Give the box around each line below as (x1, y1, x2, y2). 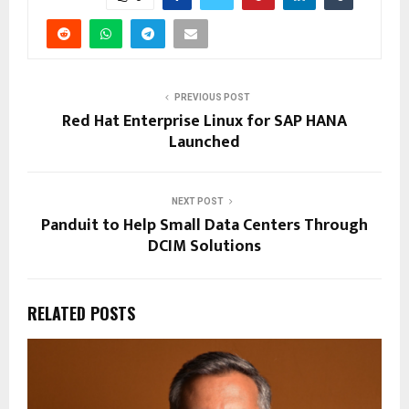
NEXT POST (171, 196, 224, 207)
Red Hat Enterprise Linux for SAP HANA (62, 108, 347, 136)
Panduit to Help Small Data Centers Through (41, 212, 368, 240)
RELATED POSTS (27, 301, 135, 326)
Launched (169, 129, 240, 157)
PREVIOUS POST (173, 92, 250, 103)
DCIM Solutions (148, 233, 261, 261)
